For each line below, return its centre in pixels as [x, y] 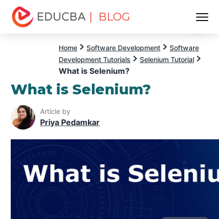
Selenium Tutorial [167, 59]
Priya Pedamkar [70, 122]
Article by [55, 111]
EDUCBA [28, 33]
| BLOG [110, 17]
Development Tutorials [95, 59]
